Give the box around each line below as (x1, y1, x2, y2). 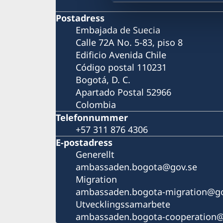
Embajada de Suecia (76, 23, 160, 36)
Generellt (76, 148, 114, 160)
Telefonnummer (56, 111, 128, 123)
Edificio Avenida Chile (76, 48, 166, 61)
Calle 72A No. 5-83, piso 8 (76, 36, 183, 48)
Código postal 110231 (76, 61, 167, 73)
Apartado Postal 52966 (76, 86, 171, 98)
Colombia (76, 98, 116, 111)
